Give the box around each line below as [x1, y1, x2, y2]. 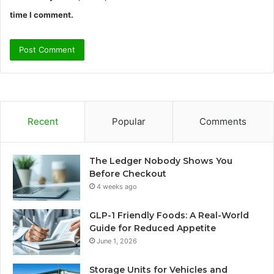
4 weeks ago [97, 182, 137, 191]
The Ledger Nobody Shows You [89, 155, 232, 167]
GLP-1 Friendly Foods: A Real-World [89, 210, 249, 221]
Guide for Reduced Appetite [89, 223, 216, 234]
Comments [199, 116, 247, 128]
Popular [111, 116, 146, 128]
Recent [27, 116, 58, 128]
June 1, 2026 [97, 237, 137, 246]
